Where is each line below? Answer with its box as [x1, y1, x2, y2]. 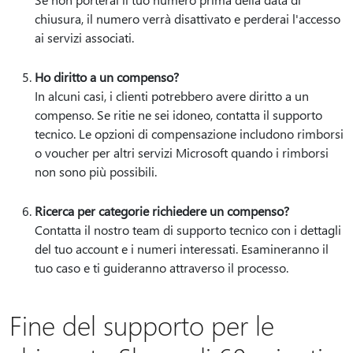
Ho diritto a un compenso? [35, 69, 179, 85]
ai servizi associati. [35, 29, 143, 46]
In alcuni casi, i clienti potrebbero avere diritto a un [35, 87, 309, 104]
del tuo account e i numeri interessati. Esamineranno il [35, 240, 329, 257]
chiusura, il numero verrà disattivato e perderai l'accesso [35, 10, 340, 27]
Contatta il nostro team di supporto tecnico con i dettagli [35, 221, 341, 238]
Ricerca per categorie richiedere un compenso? [35, 203, 289, 219]
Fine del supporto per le [9, 307, 274, 342]
